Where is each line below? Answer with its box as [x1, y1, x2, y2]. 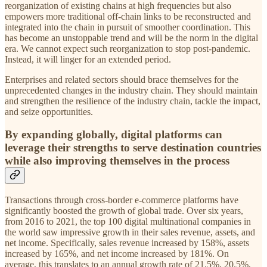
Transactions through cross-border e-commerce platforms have [5, 195, 238, 206]
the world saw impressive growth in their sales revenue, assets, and [5, 227, 255, 238]
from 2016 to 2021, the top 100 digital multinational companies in [5, 216, 251, 227]
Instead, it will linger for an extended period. [5, 54, 171, 64]
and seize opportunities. [5, 106, 93, 117]
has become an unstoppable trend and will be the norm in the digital [5, 32, 258, 43]
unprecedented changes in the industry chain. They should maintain [5, 85, 257, 95]
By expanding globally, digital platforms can [5, 128, 222, 141]
